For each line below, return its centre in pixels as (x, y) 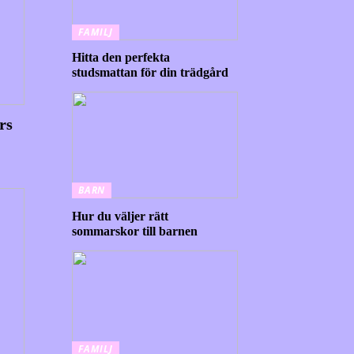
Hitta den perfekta (121, 58)
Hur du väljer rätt (120, 216)
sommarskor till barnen (135, 231)
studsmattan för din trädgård (150, 73)
